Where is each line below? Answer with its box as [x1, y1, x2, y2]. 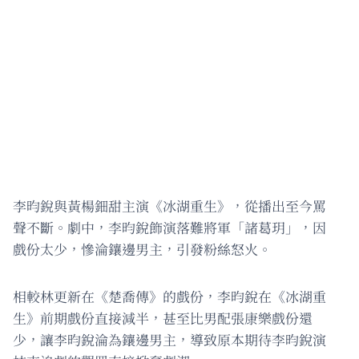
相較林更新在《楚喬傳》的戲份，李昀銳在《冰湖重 [13, 286, 326, 307]
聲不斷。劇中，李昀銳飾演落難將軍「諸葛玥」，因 [13, 217, 326, 238]
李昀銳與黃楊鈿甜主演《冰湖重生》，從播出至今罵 [13, 196, 326, 216]
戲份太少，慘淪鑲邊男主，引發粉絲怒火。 [13, 239, 272, 260]
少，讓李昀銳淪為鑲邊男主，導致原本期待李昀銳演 [13, 329, 326, 350]
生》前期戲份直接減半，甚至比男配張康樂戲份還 [13, 308, 313, 329]
